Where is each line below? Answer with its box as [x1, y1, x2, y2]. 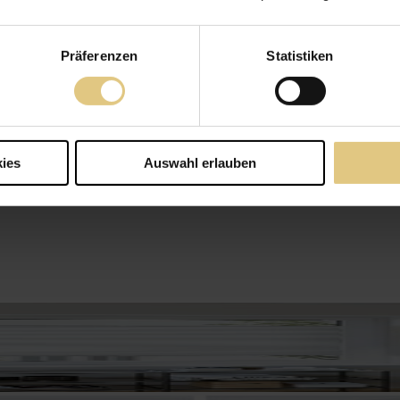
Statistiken [266, 47, 334, 63]
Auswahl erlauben [144, 154, 256, 171]
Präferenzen [60, 47, 138, 63]
